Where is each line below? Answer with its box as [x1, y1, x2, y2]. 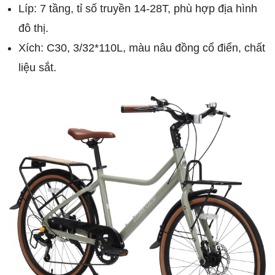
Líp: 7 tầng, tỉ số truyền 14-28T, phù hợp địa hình [18, 2, 257, 15]
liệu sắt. [18, 61, 56, 74]
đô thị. [18, 22, 48, 35]
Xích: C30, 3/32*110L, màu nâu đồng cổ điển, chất [18, 42, 265, 55]
